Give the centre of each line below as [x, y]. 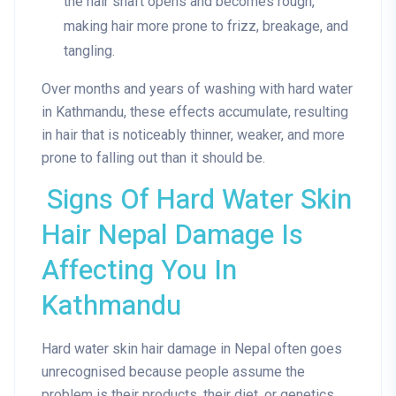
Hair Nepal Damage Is [172, 236]
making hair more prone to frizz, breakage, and [206, 27]
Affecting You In [139, 271]
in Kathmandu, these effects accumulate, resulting [195, 112]
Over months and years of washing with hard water [197, 89]
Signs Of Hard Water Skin [200, 201]
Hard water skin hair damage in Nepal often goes [192, 349]
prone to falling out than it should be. [153, 158]
